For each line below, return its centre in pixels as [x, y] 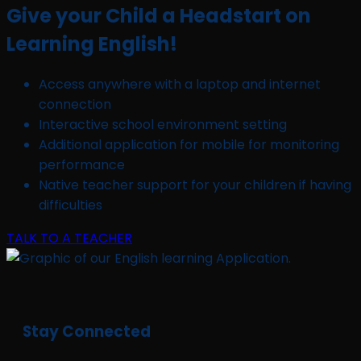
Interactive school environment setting [163, 125]
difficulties [71, 205]
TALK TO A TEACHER [69, 239]
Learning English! [92, 44]
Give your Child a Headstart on [159, 16]
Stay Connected [87, 331]
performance [82, 165]
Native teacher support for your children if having [195, 185]
